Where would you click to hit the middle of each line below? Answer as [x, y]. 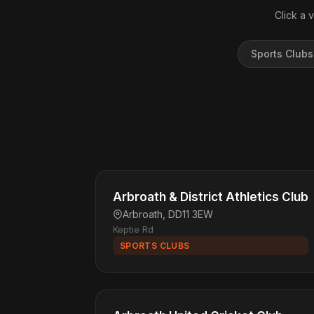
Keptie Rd [133, 229]
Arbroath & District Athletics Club [211, 197]
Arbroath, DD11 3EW [168, 214]
